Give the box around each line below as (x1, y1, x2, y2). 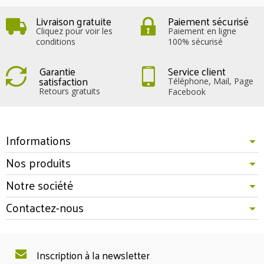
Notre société (6, 174, 73, 196)
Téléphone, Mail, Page (168, 75, 253, 87)
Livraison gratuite (36, 11, 111, 31)
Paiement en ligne (168, 25, 236, 37)
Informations (6, 129, 71, 151)
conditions (36, 35, 75, 47)
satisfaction (38, 71, 88, 91)
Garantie (38, 61, 75, 81)
